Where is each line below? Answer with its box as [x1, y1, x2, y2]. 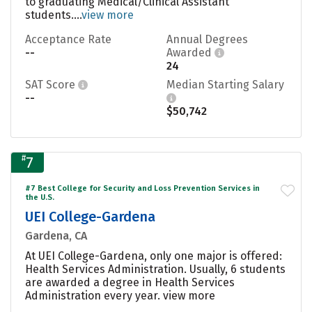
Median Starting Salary [166, 77, 284, 91]
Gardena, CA [25, 228, 87, 242]
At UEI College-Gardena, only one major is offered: [25, 249, 282, 263]
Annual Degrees [166, 32, 248, 46]
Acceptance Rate [25, 32, 111, 46]
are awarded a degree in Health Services [25, 275, 235, 289]
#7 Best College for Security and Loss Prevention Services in [25, 183, 260, 193]
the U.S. [25, 192, 54, 202]
